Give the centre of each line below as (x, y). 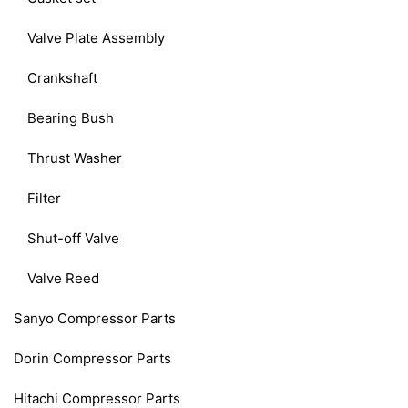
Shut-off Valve (73, 238)
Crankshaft (62, 77)
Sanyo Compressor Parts (95, 318)
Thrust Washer (75, 158)
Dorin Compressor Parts (92, 358)
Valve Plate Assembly (96, 37)
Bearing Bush (71, 117)
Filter (44, 198)
